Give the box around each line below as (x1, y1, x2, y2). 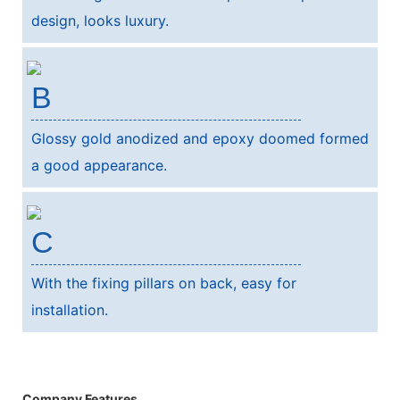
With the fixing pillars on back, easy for (31, 273, 296, 292)
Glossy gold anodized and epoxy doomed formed (31, 129, 369, 147)
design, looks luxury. (31, 11, 169, 29)
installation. (31, 300, 108, 319)
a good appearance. (31, 155, 167, 174)
